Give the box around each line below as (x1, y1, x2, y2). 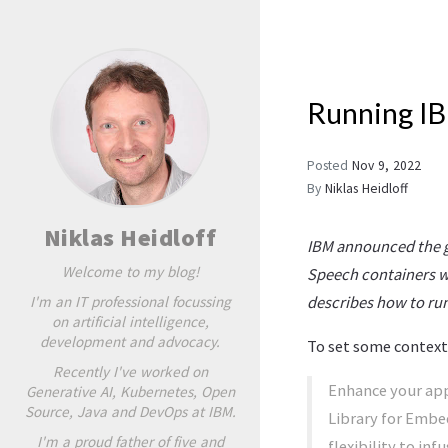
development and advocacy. (40, 331, 220, 351)
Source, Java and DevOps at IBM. (24, 401, 236, 421)
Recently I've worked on (52, 361, 208, 381)
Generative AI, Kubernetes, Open (25, 381, 235, 401)
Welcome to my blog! (61, 261, 199, 281)
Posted (307, 157, 352, 174)
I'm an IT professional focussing (29, 291, 231, 311)
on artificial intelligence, (51, 311, 209, 331)
